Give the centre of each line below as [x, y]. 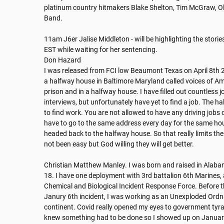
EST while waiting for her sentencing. [101, 50]
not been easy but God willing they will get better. [119, 144]
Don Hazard [62, 60]
